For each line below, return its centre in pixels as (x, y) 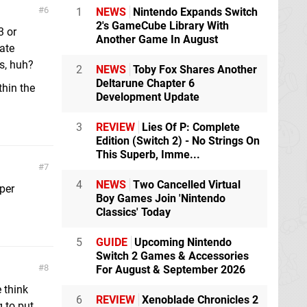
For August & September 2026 (171, 270)
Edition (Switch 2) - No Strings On (178, 141)
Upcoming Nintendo (182, 243)
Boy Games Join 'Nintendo (161, 199)
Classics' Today (133, 212)
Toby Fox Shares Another (194, 70)
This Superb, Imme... (148, 155)
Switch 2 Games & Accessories (172, 256)
